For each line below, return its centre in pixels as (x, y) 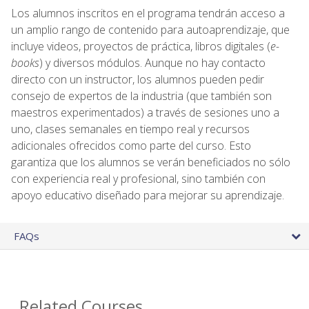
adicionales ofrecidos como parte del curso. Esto (131, 145)
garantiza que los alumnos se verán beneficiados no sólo (151, 162)
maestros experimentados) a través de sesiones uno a (145, 112)
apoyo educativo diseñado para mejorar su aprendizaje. (148, 195)
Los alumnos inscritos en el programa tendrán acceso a (148, 13)
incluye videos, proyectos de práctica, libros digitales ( (141, 46)
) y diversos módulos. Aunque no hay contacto (152, 62)
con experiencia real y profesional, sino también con (138, 178)
